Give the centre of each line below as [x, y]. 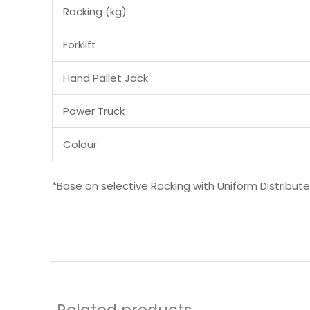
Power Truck [94, 111]
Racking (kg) [95, 11]
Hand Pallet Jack [106, 77]
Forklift [80, 44]
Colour [80, 144]
